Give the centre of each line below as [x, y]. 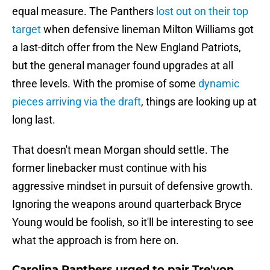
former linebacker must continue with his [109, 168]
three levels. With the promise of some [105, 84]
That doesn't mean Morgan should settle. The [121, 150]
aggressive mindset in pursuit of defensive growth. [133, 186]
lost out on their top [202, 11]
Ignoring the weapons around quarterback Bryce [127, 204]
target [27, 30]
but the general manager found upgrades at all [123, 66]
